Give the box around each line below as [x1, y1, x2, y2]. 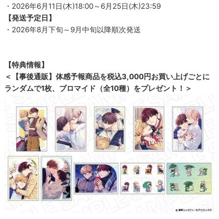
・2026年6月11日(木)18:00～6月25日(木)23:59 [4, 1, 161, 11]
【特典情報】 [4, 60, 49, 70]
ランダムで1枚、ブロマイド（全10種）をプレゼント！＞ [4, 84, 193, 93]
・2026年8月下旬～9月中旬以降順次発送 [4, 25, 141, 35]
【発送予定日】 [4, 13, 56, 23]
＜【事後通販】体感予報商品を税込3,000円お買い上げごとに [4, 72, 210, 82]
